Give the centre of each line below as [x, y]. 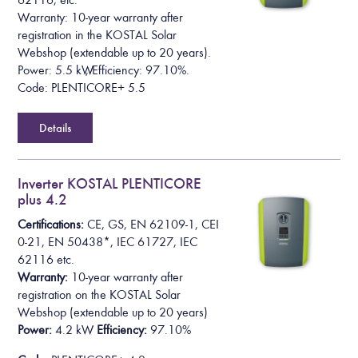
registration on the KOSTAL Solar [99, 294]
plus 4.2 [43, 200]
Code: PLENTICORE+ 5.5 [82, 88]
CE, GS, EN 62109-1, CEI [153, 224]
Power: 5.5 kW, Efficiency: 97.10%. [104, 71]
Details [56, 128]
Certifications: [53, 224]
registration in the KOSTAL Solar [97, 36]
